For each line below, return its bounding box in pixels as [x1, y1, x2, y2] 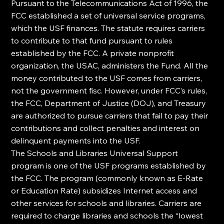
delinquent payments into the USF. [11, 135, 141, 145]
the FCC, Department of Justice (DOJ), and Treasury [11, 98, 208, 108]
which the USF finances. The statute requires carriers [11, 23, 207, 33]
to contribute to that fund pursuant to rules [11, 35, 175, 45]
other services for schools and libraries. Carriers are [11, 198, 204, 208]
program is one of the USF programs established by [11, 160, 208, 170]
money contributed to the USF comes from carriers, [11, 73, 204, 83]
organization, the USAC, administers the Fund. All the [11, 60, 210, 70]
